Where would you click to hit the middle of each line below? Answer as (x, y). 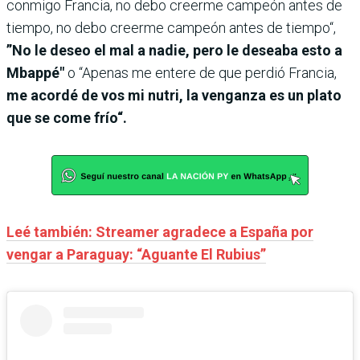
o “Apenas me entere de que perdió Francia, (200, 73)
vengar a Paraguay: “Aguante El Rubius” (136, 254)
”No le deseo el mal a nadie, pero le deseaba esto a (174, 50)
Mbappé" (35, 73)
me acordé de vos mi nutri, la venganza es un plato (174, 95)
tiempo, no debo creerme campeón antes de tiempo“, (171, 28)
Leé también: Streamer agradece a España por (160, 232)
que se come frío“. (67, 118)
